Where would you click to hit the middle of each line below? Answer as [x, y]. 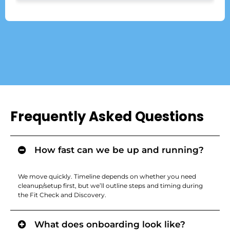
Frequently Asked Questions [107, 116]
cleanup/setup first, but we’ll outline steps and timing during [110, 185]
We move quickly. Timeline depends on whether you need [107, 176]
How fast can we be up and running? [119, 150]
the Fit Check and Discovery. [62, 195]
